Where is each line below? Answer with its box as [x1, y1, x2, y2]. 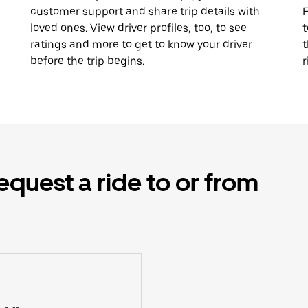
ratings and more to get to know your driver [30, 38, 252, 51]
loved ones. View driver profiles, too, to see [30, 21, 247, 34]
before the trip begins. [30, 54, 144, 67]
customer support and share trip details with [30, 5, 260, 18]
